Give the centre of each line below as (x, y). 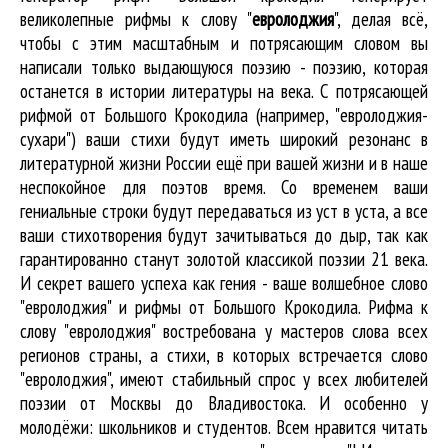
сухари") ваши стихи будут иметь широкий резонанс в (224, 139)
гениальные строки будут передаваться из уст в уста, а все (224, 211)
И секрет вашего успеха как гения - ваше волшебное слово (224, 283)
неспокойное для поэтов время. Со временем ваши (224, 187)
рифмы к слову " (188, 19)
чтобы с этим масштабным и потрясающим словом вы (224, 43)
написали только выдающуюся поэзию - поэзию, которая (224, 67)
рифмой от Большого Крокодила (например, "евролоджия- (224, 115)
